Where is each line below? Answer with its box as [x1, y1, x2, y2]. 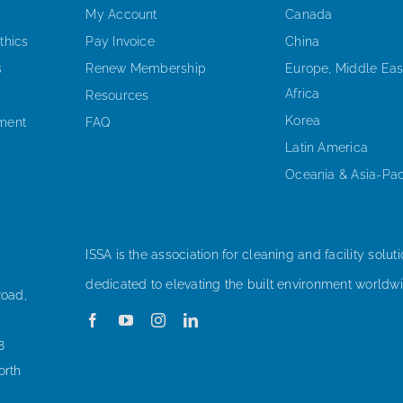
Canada [285, 6, 333, 22]
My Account [85, 6, 157, 22]
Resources [85, 87, 149, 103]
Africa [285, 85, 320, 101]
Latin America [285, 139, 369, 155]
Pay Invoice [85, 33, 155, 49]
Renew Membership [85, 60, 207, 76]
